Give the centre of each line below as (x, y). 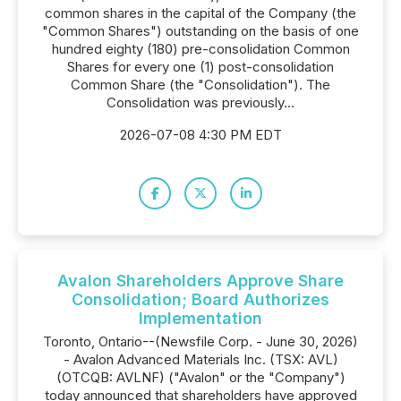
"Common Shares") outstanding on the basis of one (200, 31)
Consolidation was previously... (200, 102)
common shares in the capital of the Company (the (200, 13)
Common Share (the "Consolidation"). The (200, 85)
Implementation (200, 318)
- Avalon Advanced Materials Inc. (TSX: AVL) (200, 359)
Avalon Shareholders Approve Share (200, 281)
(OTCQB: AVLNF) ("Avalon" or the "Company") (200, 377)
